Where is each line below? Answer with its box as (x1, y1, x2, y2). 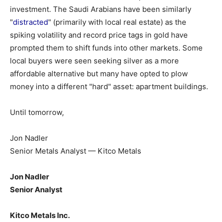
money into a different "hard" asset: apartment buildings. (10, 82, 208, 91)
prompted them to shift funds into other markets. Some (10, 43, 203, 53)
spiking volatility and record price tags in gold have (10, 30, 188, 40)
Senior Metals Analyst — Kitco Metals (10, 146, 141, 156)
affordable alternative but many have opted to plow (10, 69, 188, 78)
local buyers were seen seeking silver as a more (10, 56, 179, 65)
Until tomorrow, (10, 108, 64, 117)
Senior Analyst (10, 185, 62, 194)
